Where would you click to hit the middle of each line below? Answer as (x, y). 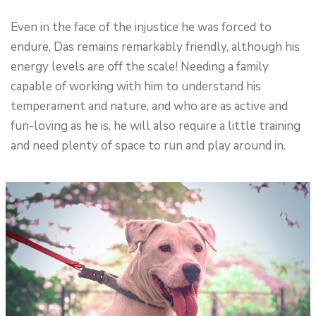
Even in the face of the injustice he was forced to (141, 27)
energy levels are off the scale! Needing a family (140, 67)
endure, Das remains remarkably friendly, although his (155, 47)
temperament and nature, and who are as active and (149, 106)
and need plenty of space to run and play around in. (148, 146)
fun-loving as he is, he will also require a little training (156, 126)
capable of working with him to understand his (136, 86)
